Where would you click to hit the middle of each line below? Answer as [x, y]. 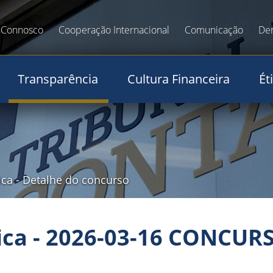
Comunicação [214, 30]
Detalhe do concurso [76, 180]
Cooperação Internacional [114, 30]
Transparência [58, 79]
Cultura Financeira [179, 79]
